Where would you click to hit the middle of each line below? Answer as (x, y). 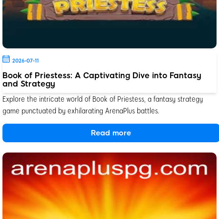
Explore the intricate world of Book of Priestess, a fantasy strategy (103, 99)
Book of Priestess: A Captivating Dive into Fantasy (102, 76)
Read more (111, 133)
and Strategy (29, 84)
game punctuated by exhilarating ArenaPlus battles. (81, 110)
